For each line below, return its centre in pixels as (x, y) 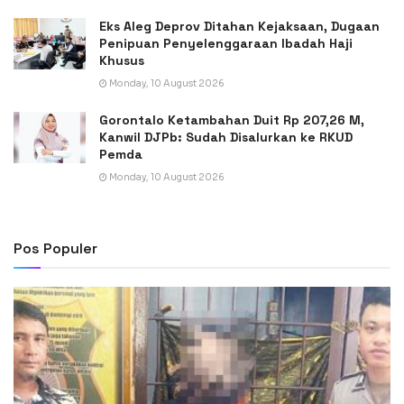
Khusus (122, 60)
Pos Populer (55, 248)
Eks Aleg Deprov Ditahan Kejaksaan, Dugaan (239, 26)
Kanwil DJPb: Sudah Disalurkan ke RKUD (226, 137)
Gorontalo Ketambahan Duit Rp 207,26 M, (232, 119)
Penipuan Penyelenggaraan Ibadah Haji (226, 43)
